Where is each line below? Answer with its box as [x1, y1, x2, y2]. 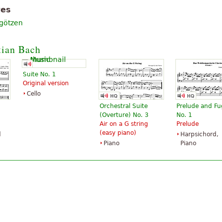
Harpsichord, [180, 131, 219, 138]
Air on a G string [100, 120, 148, 127]
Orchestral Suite [100, 103, 148, 110]
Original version [23, 80, 69, 87]
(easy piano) [100, 129, 136, 136]
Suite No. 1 [23, 71, 56, 78]
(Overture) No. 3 [100, 111, 149, 118]
